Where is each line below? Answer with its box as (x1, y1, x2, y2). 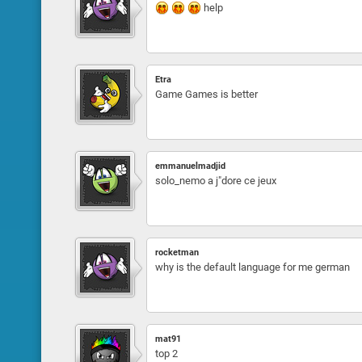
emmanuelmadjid (154, 161, 225, 171)
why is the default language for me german (154, 261, 350, 273)
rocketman (154, 247, 199, 258)
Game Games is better (154, 88, 258, 100)
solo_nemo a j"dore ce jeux (154, 175, 276, 187)
